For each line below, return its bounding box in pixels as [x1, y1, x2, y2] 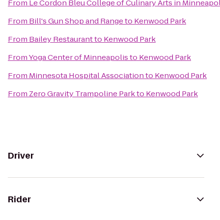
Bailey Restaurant [29, 34, 93, 44]
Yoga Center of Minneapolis [28, 52, 128, 62]
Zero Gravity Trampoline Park [29, 88, 135, 99]
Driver [8, 150, 34, 162]
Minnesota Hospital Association [29, 70, 144, 81]
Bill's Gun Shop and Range [29, 16, 123, 26]
